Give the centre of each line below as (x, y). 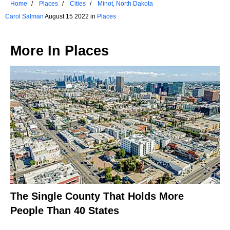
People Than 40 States (65, 210)
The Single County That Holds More (97, 196)
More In (37, 51)
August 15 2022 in (70, 17)
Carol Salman (24, 17)
